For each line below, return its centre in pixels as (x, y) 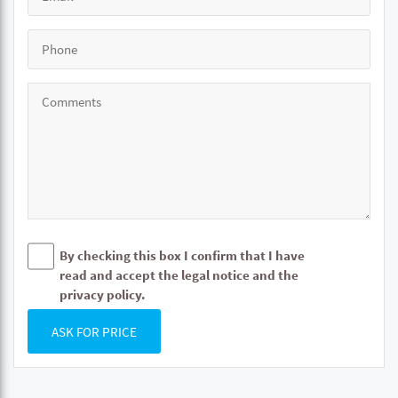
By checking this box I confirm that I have (182, 255)
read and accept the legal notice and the (179, 275)
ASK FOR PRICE (94, 332)
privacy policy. (103, 295)
